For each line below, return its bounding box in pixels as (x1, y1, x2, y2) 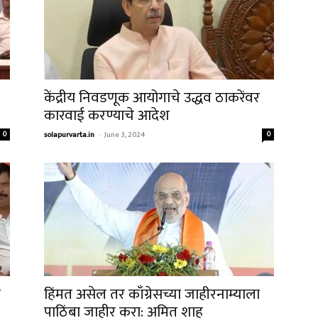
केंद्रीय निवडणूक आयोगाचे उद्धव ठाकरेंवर (44, 85, 260, 110)
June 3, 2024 (104, 128, 145, 141)
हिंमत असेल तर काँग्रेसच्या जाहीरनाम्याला (44, 282, 260, 307)
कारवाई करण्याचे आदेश (44, 103, 170, 128)
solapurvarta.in (44, 128, 94, 141)
